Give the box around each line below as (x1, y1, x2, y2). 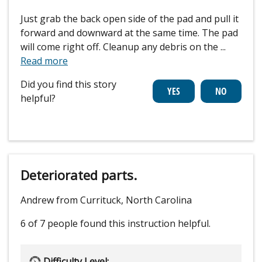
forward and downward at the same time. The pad (20, 26, 238, 40)
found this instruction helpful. (80, 217, 211, 230)
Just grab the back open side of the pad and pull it (20, 12, 239, 26)
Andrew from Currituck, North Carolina (20, 194, 192, 207)
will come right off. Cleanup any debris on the (20, 40, 220, 54)
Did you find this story (20, 78, 116, 91)
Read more (20, 54, 68, 68)
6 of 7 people (20, 217, 78, 230)
